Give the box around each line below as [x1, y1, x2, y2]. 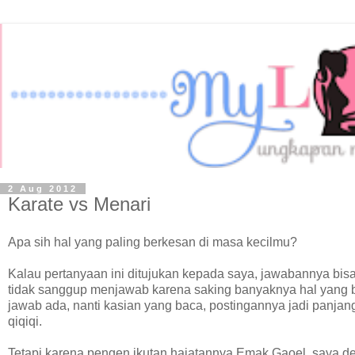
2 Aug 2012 [8, 184, 78, 194]
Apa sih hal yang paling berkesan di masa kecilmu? [8, 235, 297, 250]
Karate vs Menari [8, 193, 151, 216]
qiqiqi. [8, 315, 45, 329]
